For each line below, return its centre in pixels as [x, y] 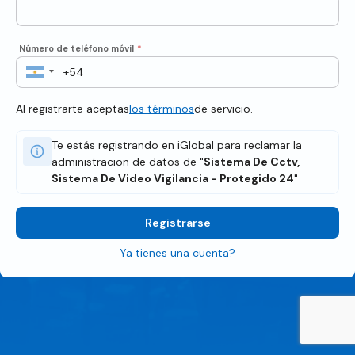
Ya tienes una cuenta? [177, 253]
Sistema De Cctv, [252, 162]
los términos [162, 109]
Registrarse [177, 223]
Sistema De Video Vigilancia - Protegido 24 [173, 178]
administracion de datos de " [128, 162]
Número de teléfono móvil [76, 48]
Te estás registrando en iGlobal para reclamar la [177, 145]
